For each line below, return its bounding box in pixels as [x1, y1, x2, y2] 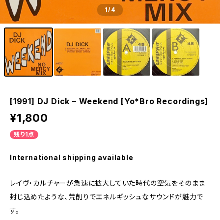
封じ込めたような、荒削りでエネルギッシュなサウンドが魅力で [10, 192, 204, 201]
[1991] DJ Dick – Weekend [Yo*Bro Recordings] [10, 96, 209, 106]
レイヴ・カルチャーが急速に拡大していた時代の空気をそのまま [10, 179, 206, 187]
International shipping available [10, 153, 134, 162]
